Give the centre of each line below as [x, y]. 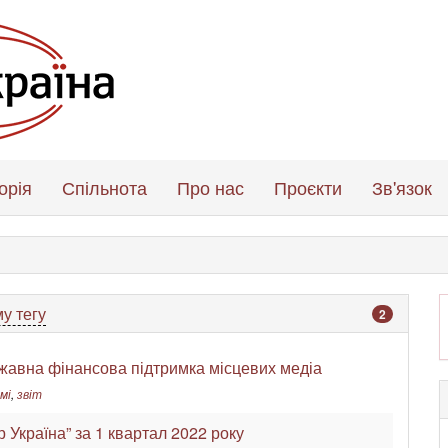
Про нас [210, 187]
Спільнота [104, 187]
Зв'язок [402, 187]
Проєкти [308, 187]
